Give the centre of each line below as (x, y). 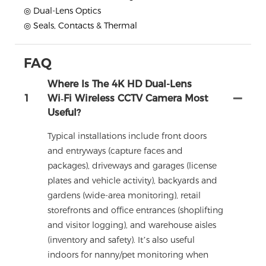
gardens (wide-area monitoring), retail (124, 196)
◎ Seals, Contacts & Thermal (80, 26)
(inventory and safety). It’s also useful (121, 240)
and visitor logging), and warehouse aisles (132, 225)
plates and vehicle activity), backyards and (132, 181)
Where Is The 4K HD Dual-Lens (120, 84)
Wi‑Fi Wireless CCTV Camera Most (128, 99)
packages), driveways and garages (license (132, 166)
